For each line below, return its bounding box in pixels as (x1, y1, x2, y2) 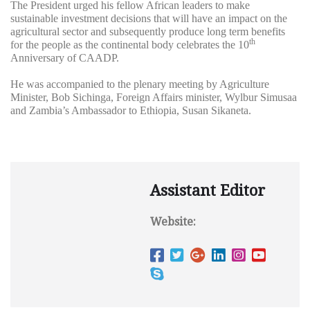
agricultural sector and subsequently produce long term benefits (10, 26, 285, 38)
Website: (150, 215, 196, 229)
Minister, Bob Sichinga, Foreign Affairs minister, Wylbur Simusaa (10, 91, 297, 104)
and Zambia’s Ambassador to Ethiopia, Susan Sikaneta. (10, 104, 251, 117)
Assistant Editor (150, 182, 265, 200)
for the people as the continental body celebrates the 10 (10, 39, 249, 51)
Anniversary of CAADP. (10, 52, 119, 64)
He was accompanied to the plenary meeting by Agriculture (10, 78, 269, 91)
